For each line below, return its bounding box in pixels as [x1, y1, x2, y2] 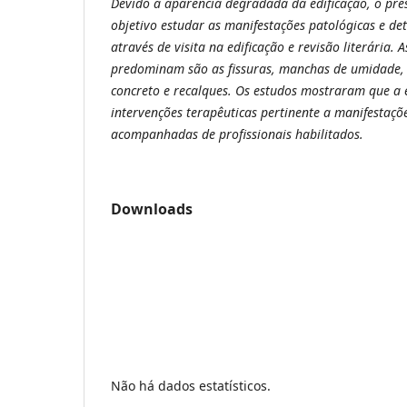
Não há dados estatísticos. [111, 376, 271, 394]
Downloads [111, 198, 193, 219]
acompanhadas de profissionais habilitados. [111, 124, 371, 143]
